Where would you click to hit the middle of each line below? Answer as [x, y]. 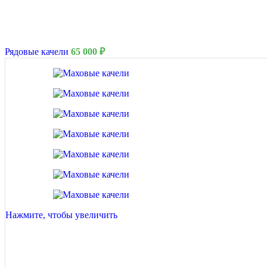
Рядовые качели [38, 52]
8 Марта [208, 190]
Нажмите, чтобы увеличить [61, 215]
